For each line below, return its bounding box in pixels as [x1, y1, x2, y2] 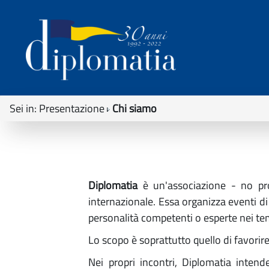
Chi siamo [112, 100, 157, 116]
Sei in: [10, 100, 37, 116]
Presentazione [39, 100, 104, 116]
